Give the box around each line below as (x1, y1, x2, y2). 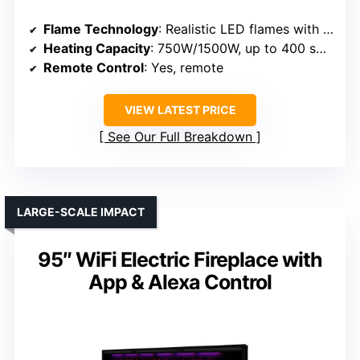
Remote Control (43, 59, 144, 76)
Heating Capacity (43, 40, 150, 57)
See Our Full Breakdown (108, 129, 252, 145)
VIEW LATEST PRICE (124, 103, 236, 117)
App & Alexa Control (88, 270, 272, 295)
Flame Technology (43, 21, 158, 38)
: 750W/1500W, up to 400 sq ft (150, 40, 316, 57)
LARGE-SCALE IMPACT (17, 205, 145, 219)
